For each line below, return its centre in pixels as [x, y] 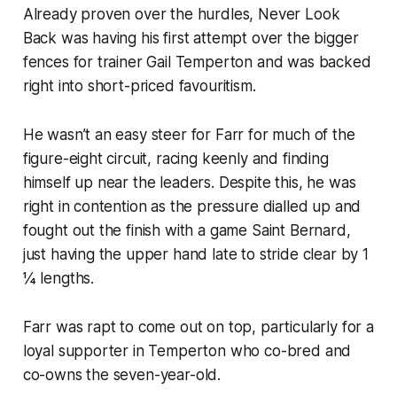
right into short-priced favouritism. [144, 86]
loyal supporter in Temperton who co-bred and [187, 350]
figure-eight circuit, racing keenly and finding [175, 158]
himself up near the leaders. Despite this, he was [189, 182]
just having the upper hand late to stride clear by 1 [195, 254]
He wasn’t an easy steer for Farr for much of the [189, 134]
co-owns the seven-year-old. [126, 374]
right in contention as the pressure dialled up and [192, 206]
